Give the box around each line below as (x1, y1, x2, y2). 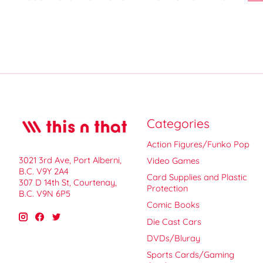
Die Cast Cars (146, 215, 201, 227)
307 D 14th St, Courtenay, (19, 177, 117, 188)
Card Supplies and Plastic (146, 171, 247, 183)
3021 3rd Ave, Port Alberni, (19, 154, 122, 166)
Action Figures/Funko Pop (146, 138, 249, 150)
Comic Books (146, 199, 200, 211)
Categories (146, 115, 210, 131)
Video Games (146, 155, 200, 167)
